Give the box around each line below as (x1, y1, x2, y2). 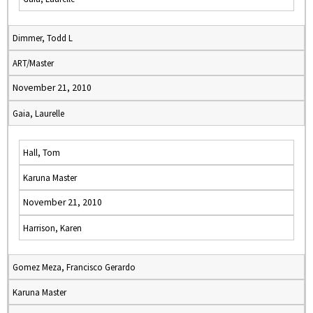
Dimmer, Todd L (13, 32, 73, 43)
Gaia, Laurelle (13, 108, 64, 119)
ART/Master (13, 57, 54, 68)
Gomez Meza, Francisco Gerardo (13, 261, 136, 272)
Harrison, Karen (23, 222, 82, 233)
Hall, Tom (23, 147, 60, 158)
